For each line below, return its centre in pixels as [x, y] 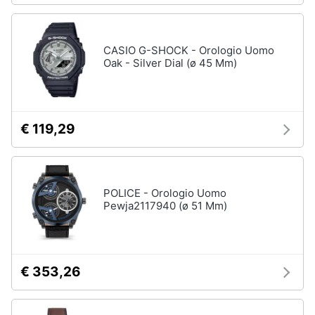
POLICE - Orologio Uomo [165, 193]
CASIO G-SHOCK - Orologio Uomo [189, 50]
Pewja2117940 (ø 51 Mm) [165, 206]
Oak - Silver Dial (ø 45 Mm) [170, 63]
